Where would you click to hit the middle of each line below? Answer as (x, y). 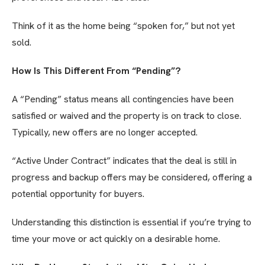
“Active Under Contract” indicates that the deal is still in (124, 161)
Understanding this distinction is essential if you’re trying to (132, 222)
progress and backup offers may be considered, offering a (132, 177)
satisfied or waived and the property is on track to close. (127, 116)
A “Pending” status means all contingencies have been (123, 99)
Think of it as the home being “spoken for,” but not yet (123, 26)
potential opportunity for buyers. (78, 194)
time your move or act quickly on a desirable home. (116, 239)
